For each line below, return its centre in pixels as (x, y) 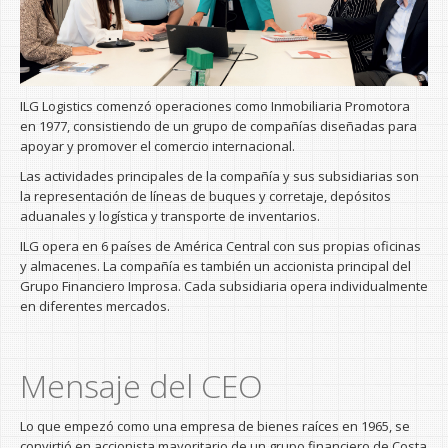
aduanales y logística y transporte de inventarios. (170, 215)
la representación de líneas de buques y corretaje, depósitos (205, 195)
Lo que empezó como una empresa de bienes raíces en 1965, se (215, 425)
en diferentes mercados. (95, 305)
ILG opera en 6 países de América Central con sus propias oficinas (220, 245)
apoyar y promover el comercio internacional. (157, 145)
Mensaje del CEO (141, 385)
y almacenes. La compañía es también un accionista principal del (215, 265)
